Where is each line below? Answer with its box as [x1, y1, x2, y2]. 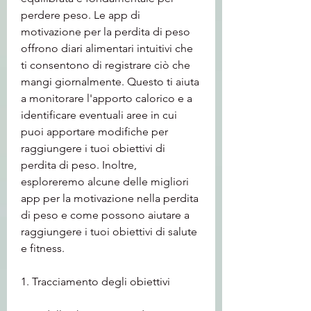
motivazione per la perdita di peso [21, 24, 190, 38]
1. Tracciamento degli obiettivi [21, 274, 170, 288]
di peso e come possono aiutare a [21, 208, 190, 221]
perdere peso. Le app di [21, 8, 140, 22]
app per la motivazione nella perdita [21, 191, 199, 205]
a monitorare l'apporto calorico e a [21, 91, 192, 105]
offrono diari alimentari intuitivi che [21, 41, 193, 55]
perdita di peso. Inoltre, [21, 158, 137, 171]
